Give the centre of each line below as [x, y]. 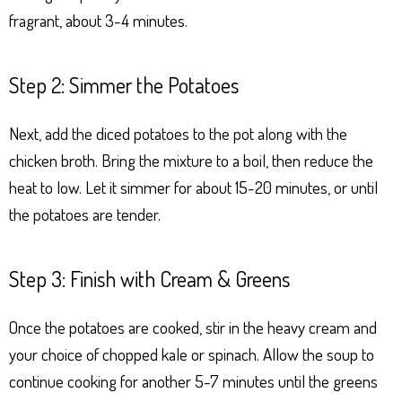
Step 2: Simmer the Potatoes [124, 84]
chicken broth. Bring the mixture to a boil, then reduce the [191, 160]
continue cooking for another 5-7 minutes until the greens [193, 380]
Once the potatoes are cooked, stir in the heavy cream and [193, 327]
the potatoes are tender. [85, 214]
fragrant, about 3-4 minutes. [98, 20]
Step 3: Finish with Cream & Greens [149, 278]
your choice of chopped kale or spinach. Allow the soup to [192, 354]
